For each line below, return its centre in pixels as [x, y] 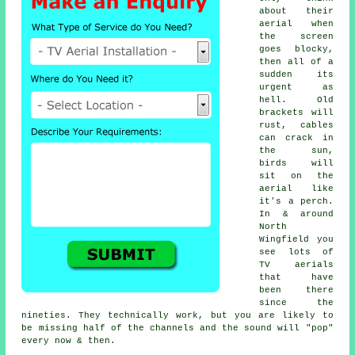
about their [296, 11]
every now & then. [69, 340]
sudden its [296, 74]
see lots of [296, 252]
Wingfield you [296, 239]
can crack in [296, 137]
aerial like [296, 188]
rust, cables [296, 125]
